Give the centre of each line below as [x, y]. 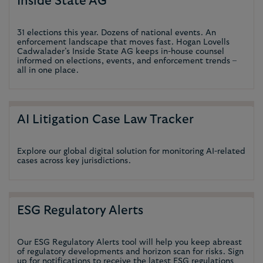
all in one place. [48, 70]
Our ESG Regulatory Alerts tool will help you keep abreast [129, 242]
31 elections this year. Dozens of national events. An [117, 33]
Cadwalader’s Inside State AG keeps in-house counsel [121, 51]
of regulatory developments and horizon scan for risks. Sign [130, 252]
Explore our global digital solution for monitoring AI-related [131, 151]
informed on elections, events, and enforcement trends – [127, 61]
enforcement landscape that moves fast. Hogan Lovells [123, 42]
